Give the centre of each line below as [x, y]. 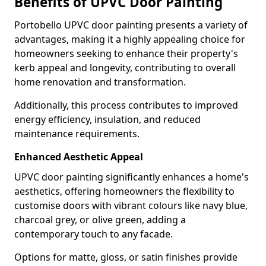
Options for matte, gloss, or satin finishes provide [126, 257]
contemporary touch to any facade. [94, 234]
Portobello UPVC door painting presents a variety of [131, 25]
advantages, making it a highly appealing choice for [130, 39]
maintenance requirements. [77, 134]
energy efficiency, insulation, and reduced [107, 119]
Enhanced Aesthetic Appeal [79, 157]
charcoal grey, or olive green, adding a [100, 220]
